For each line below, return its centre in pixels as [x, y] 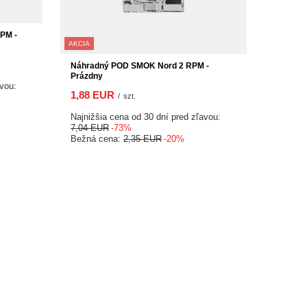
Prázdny [87, 76]
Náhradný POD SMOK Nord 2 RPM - [140, 65]
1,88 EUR [93, 95]
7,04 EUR [90, 127]
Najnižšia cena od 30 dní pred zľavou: [146, 116]
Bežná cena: [97, 138]
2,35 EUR [143, 138]
